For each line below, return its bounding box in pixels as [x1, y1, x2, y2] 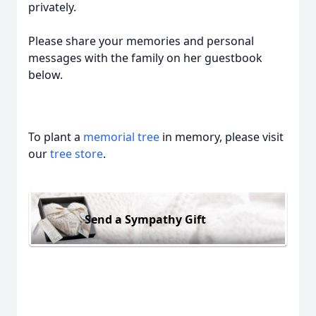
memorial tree [83, 129, 159, 145]
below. [28, 67, 63, 83]
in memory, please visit [159, 129, 284, 145]
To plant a [28, 129, 83, 145]
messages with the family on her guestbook [28, 50, 262, 66]
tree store [50, 146, 103, 162]
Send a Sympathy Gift [85, 211, 206, 227]
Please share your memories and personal [28, 33, 254, 49]
